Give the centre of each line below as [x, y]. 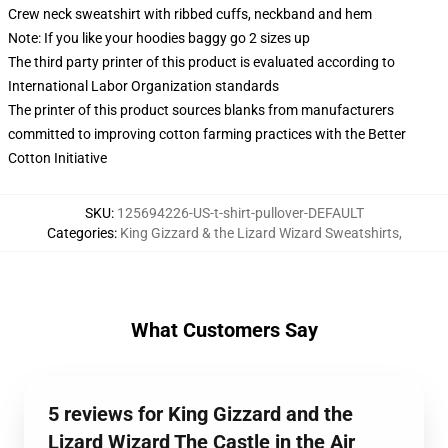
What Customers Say [224, 330]
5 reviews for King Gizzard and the [200, 414]
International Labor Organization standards [143, 86]
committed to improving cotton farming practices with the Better [207, 134]
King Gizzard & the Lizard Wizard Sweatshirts [259, 233]
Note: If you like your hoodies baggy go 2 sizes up [159, 38]
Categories [80, 233]
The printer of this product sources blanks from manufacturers [201, 110]
